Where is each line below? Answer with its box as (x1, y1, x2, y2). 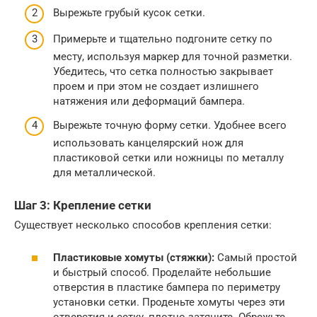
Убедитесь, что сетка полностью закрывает (53, 65, 273, 78)
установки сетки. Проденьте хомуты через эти (53, 296, 285, 309)
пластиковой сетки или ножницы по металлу (53, 151, 284, 164)
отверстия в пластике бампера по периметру (53, 281, 280, 294)
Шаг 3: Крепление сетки (14, 198, 151, 212)
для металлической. (53, 166, 156, 179)
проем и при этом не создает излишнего (53, 80, 259, 93)
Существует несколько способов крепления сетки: (14, 218, 272, 231)
